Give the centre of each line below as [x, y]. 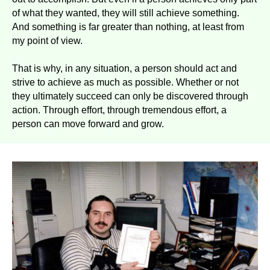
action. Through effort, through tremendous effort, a [119, 110]
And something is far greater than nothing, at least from [128, 27]
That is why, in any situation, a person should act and [124, 68]
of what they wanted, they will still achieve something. [126, 13]
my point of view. [47, 40]
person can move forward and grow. [88, 124]
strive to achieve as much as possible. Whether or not [125, 82]
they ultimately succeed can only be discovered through [130, 96]
